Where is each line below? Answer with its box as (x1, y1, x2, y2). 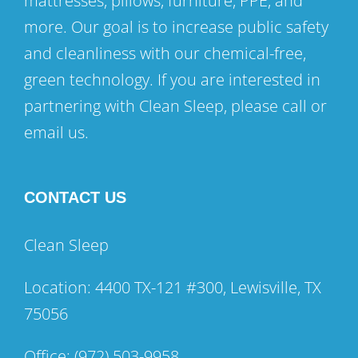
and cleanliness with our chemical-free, (24, 42, 306, 64)
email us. (24, 121, 89, 143)
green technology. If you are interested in (24, 68, 320, 90)
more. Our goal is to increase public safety (24, 15, 328, 38)
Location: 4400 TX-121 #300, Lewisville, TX (24, 276, 321, 298)
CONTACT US (24, 188, 126, 206)
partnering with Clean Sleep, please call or (24, 94, 327, 117)
